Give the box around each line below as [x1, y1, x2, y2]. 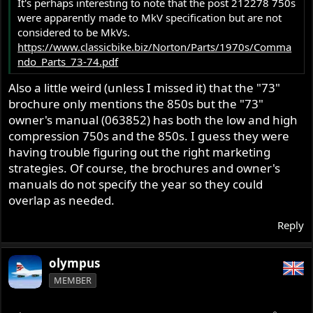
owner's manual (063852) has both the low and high [8, 112, 298, 129]
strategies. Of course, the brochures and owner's [8, 160, 281, 177]
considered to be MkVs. [17, 24, 131, 39]
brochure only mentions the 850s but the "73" [8, 96, 264, 112]
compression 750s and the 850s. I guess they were [8, 128, 290, 145]
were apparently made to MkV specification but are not [17, 10, 282, 24]
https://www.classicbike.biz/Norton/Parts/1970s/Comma [17, 39, 292, 54]
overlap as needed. [8, 192, 115, 209]
